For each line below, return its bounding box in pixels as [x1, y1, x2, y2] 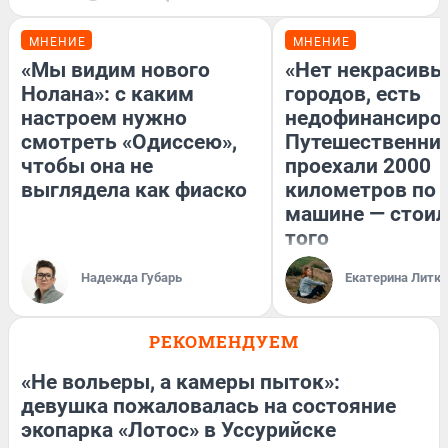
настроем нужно [21, 105, 187, 130]
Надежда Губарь [81, 269, 182, 285]
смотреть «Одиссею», [21, 129, 237, 154]
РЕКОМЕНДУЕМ [149, 329, 299, 353]
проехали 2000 [285, 153, 431, 178]
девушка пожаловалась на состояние [21, 393, 396, 418]
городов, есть [285, 81, 421, 106]
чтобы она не [21, 153, 153, 178]
